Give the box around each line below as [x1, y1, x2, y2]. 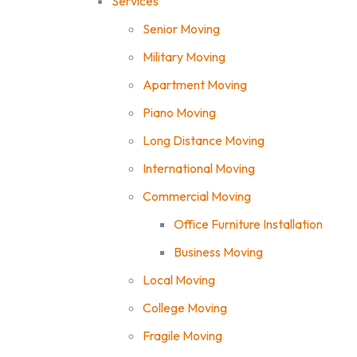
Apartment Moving [143, 76, 247, 92]
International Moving [143, 160, 255, 176]
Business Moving [174, 244, 263, 260]
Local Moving [143, 272, 215, 288]
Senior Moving [143, 21, 220, 37]
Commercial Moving [143, 188, 251, 204]
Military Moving [143, 49, 226, 65]
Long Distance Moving [143, 132, 265, 148]
